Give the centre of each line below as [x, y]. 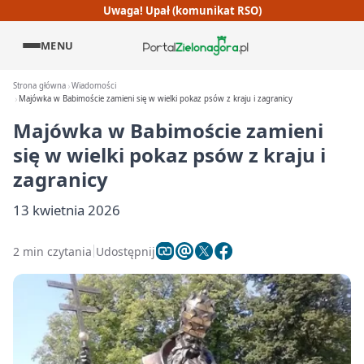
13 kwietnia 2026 [67, 210]
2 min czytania [52, 251]
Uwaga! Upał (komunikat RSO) [182, 10]
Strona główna [39, 86]
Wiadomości [94, 86]
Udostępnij [126, 251]
